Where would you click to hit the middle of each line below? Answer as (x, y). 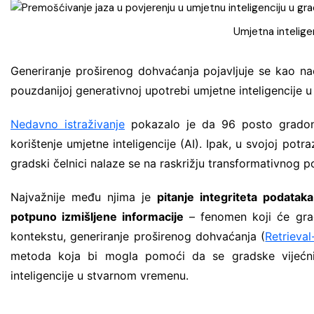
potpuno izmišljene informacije (97, 216)
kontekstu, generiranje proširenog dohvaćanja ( (138, 236)
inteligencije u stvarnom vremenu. (100, 275)
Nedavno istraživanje (68, 124)
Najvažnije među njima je (84, 197)
